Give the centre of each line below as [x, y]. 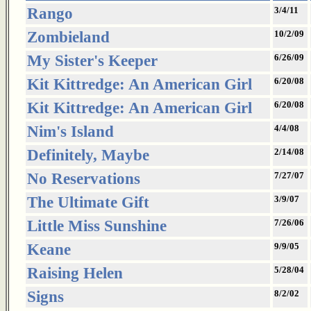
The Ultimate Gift [88, 202]
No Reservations [84, 179]
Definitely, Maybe [88, 155]
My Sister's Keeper [92, 61]
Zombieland [68, 37]
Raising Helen [75, 273]
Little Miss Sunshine [97, 226]
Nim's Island [70, 132]
